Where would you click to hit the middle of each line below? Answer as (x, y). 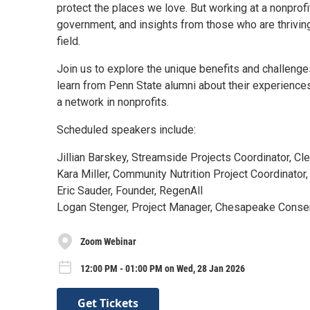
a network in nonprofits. (113, 102)
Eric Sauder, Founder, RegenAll (130, 191)
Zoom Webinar (108, 241)
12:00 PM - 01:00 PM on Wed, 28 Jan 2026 (163, 268)
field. (69, 41)
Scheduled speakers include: (126, 130)
